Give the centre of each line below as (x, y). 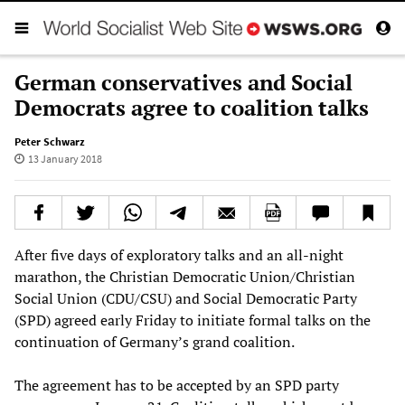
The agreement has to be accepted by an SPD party (177, 385)
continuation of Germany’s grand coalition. (155, 341)
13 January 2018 (65, 158)
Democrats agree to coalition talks (192, 107)
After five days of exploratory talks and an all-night (179, 254)
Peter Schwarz (50, 141)
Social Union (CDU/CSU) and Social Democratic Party (186, 298)
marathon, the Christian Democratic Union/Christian (185, 276)
